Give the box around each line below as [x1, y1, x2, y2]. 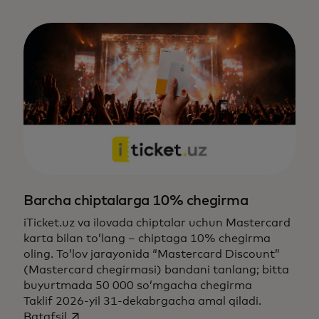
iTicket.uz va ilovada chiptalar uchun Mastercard [23, 216, 291, 229]
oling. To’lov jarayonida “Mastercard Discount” [23, 248, 280, 260]
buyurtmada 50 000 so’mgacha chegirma [23, 279, 252, 291]
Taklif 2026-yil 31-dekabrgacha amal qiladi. [23, 295, 261, 307]
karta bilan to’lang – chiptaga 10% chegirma [23, 232, 271, 244]
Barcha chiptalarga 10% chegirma [23, 193, 249, 208]
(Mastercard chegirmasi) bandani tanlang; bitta [23, 263, 289, 276]
